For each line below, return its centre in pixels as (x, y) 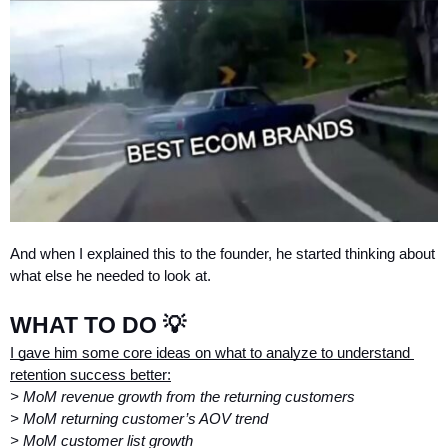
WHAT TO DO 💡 (98, 324)
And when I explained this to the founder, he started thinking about (222, 253)
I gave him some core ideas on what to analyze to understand (210, 352)
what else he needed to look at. (110, 275)
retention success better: (90, 374)
